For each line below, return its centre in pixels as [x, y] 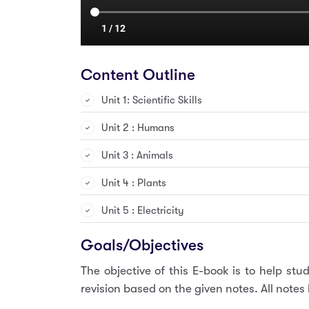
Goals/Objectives [142, 245]
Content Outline [138, 75]
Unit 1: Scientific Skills [152, 100]
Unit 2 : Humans [138, 127]
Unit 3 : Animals [137, 155]
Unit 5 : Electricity [143, 210]
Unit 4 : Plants [134, 182]
